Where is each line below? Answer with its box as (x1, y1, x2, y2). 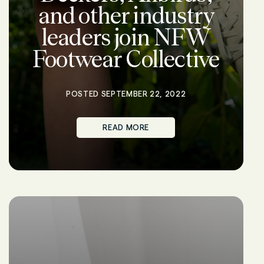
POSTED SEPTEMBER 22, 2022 (66, 90, 186, 98)
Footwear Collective (32, 45, 220, 72)
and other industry (38, 2, 214, 29)
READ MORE (103, 123, 150, 131)
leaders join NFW (41, 24, 211, 51)
